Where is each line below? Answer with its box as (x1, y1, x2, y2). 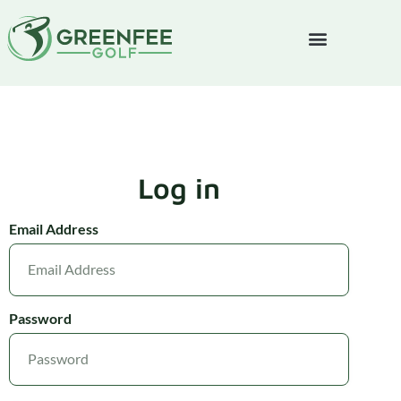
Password (9, 309, 72, 327)
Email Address (9, 219, 98, 237)
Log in (138, 170, 220, 205)
